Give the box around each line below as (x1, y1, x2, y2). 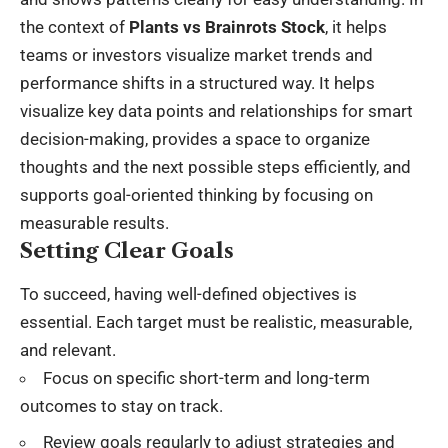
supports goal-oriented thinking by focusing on (20, 185, 373, 206)
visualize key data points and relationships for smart (20, 101, 413, 122)
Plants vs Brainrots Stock (129, 17, 325, 38)
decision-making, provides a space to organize (20, 129, 370, 150)
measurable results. (20, 213, 169, 234)
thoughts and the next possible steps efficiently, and (20, 157, 411, 178)
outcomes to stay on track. (20, 395, 223, 416)
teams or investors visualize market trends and (20, 45, 373, 66)
